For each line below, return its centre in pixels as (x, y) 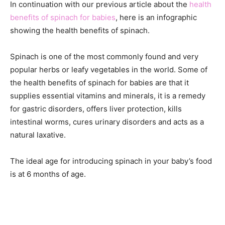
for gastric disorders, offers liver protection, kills (96, 109)
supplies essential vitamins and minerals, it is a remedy (108, 96)
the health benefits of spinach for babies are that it (99, 83)
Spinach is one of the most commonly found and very (104, 57)
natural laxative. (38, 135)
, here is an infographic (156, 17)
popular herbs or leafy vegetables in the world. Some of (109, 70)
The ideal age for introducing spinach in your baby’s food (111, 161)
